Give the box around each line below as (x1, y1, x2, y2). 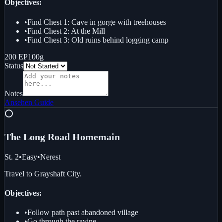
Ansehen (4, 98, 32, 107)
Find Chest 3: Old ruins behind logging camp (27, 35, 168, 44)
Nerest (40, 152, 60, 161)
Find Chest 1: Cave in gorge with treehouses (27, 17, 166, 26)
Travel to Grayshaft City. (4, 169, 82, 178)
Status (4, 61, 23, 70)
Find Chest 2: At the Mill (27, 26, 105, 35)
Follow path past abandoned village (27, 208, 138, 217)
